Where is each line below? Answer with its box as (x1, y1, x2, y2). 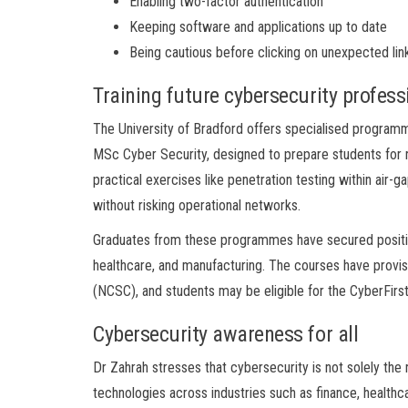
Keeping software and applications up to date (129, 17, 387, 36)
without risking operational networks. (93, 196, 301, 214)
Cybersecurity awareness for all (93, 321, 359, 347)
